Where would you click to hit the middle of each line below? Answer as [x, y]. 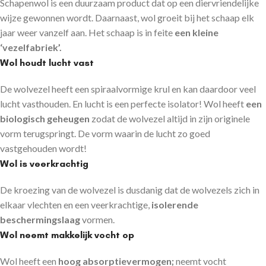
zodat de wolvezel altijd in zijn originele [170, 118]
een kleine [197, 32]
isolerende [175, 204]
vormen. [97, 219]
